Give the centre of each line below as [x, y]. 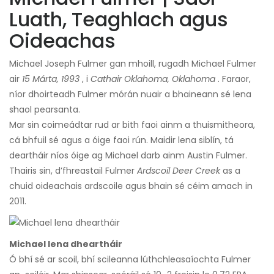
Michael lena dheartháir [66, 244]
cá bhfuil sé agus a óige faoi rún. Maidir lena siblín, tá [121, 140]
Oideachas [62, 41]
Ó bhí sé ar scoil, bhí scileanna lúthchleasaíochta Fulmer [130, 260]
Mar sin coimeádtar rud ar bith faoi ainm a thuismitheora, [132, 125]
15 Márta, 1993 [51, 79]
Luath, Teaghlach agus [119, 20]
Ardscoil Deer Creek [179, 171]
